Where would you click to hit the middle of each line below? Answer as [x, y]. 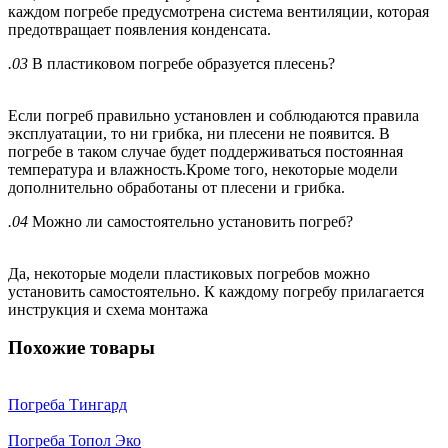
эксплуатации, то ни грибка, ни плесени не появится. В [199, 133]
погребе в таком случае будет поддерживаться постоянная [205, 151]
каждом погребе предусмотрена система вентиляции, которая [218, 11]
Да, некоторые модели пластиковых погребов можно [189, 273]
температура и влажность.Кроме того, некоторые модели [203, 169]
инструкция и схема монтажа [108, 309]
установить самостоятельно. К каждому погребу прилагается [216, 291]
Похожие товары [81, 348]
